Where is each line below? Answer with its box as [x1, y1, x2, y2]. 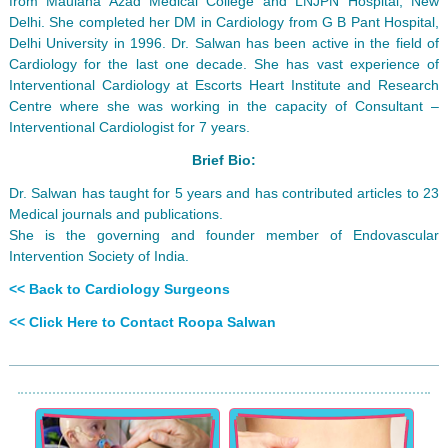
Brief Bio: [191, 151, 256, 168]
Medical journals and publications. [8, 205, 223, 222]
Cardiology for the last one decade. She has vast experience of [8, 55, 440, 72]
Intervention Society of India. [8, 247, 189, 264]
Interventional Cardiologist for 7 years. [8, 118, 250, 135]
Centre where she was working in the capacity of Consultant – [8, 97, 440, 114]
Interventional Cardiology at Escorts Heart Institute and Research [8, 76, 440, 93]
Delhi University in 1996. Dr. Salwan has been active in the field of [8, 34, 440, 51]
